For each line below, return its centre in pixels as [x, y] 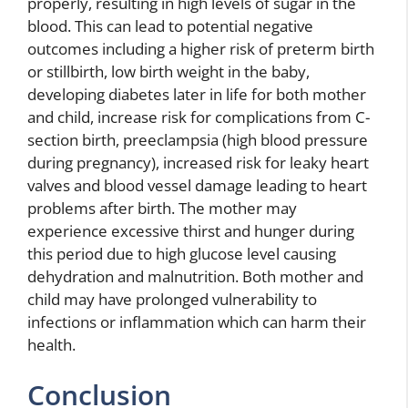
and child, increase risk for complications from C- [199, 117]
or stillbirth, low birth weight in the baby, [168, 71]
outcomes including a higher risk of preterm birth [201, 48]
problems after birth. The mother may [162, 208]
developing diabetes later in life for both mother [197, 94]
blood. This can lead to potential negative [170, 25]
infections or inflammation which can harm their [197, 321]
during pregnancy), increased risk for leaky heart [198, 162]
